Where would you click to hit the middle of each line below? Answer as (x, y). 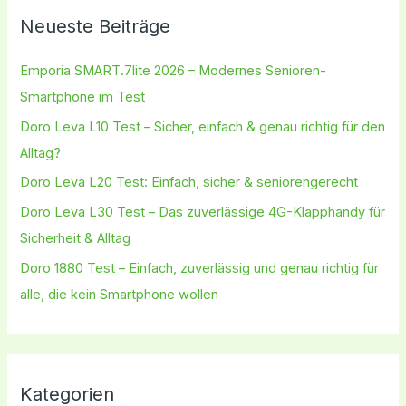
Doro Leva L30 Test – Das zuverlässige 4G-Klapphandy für (203, 213)
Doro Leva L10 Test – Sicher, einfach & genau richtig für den (203, 126)
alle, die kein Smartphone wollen (120, 294)
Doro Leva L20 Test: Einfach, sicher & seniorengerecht (189, 183)
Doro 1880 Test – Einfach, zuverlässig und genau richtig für (200, 268)
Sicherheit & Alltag (76, 239)
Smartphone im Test (83, 97)
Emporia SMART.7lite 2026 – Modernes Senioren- (174, 71)
